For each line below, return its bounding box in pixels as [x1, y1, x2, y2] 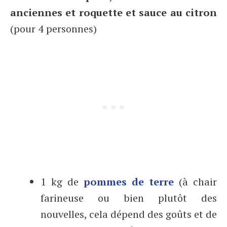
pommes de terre [84, 175, 174, 188]
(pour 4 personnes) [10, 22, 97, 35]
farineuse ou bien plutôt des [41, 191, 217, 205]
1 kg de [41, 175, 84, 188]
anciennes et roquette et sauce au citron [10, 6, 217, 19]
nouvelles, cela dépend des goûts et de [41, 207, 217, 221]
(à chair [174, 175, 217, 188]
